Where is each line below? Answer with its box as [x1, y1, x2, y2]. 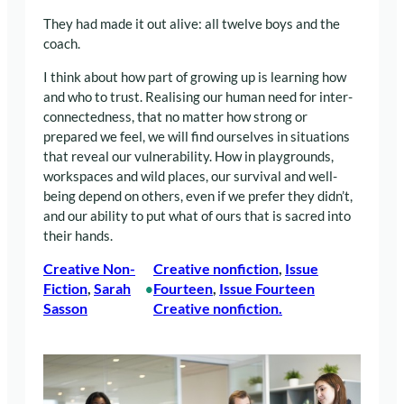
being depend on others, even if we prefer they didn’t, [43, 188, 353, 204]
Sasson [43, 299, 87, 317]
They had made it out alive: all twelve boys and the [43, 16, 340, 32]
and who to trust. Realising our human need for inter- [43, 88, 353, 105]
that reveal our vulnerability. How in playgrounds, [43, 148, 334, 164]
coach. [43, 36, 80, 52]
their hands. [43, 227, 113, 243]
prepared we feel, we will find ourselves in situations [43, 128, 350, 144]
